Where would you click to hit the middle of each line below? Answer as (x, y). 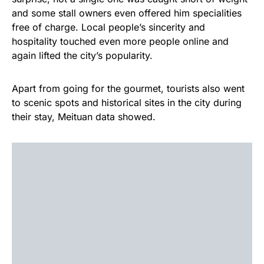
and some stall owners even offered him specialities (127, 13)
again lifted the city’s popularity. (82, 55)
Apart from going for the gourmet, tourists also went (128, 88)
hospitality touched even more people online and (120, 41)
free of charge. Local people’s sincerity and (108, 27)
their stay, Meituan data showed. (84, 117)
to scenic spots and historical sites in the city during (127, 103)
